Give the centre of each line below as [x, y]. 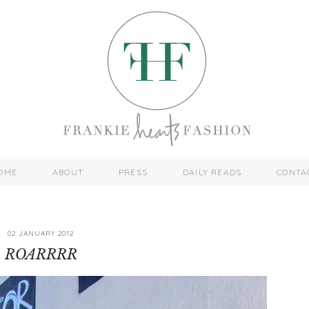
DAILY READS [212, 172]
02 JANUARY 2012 [41, 233]
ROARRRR [41, 255]
